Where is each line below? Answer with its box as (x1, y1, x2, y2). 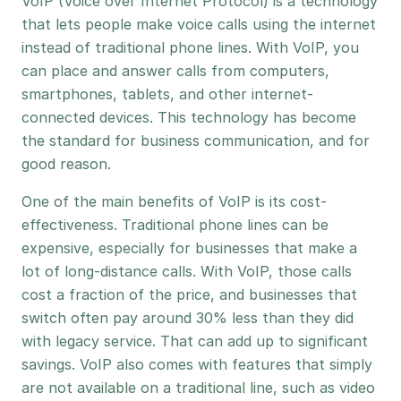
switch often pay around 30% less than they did (21, 309, 354, 327)
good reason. (21, 155, 111, 173)
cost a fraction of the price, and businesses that (21, 286, 357, 303)
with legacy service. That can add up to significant (21, 332, 368, 350)
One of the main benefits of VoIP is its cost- (21, 192, 327, 210)
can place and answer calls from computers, (21, 62, 329, 80)
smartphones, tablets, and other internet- (21, 85, 313, 103)
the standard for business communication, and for (21, 132, 370, 149)
